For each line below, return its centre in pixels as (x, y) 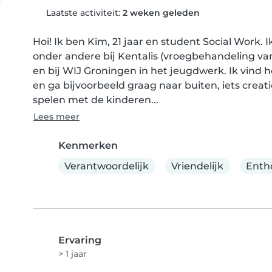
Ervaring (80, 240)
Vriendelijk (198, 166)
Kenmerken (88, 145)
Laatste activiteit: (83, 13)
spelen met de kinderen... (96, 100)
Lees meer (56, 117)
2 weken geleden (161, 13)
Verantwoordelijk (107, 166)
